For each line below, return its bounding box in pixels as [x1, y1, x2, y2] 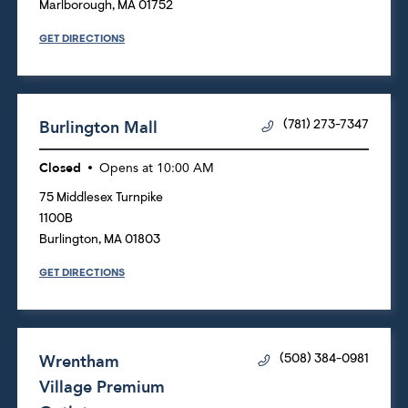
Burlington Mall [39, 116, 158, 139]
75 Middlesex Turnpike [39, 191, 163, 205]
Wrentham [39, 350, 119, 373]
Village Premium [39, 375, 165, 399]
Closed [39, 158, 81, 177]
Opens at [99, 161, 153, 175]
